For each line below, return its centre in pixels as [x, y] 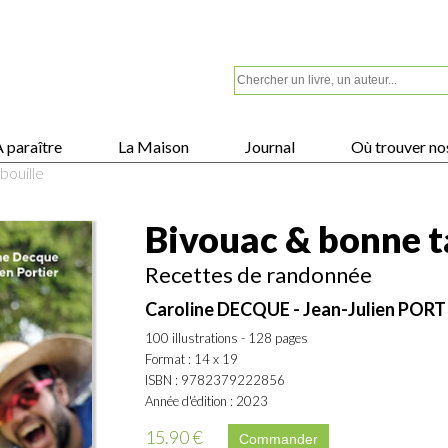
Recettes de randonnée [258, 274]
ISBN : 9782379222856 [215, 380]
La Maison [152, 146]
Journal [268, 146]
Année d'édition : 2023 [206, 401]
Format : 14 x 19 [191, 359]
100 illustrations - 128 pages [226, 338]
